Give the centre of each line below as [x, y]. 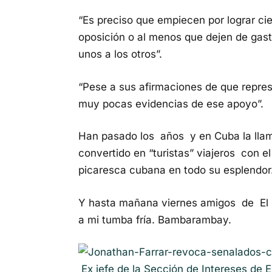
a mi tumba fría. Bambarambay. [155, 219]
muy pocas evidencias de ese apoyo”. [171, 104]
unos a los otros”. [120, 54]
